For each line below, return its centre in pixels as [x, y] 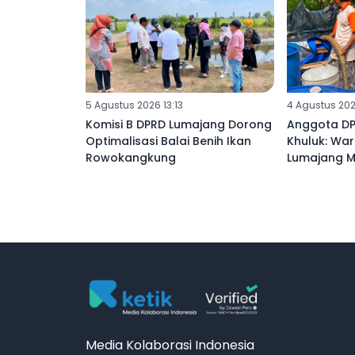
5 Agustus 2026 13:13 [134, 105]
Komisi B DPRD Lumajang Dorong [179, 125]
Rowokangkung [131, 158]
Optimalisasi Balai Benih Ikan [168, 141]
